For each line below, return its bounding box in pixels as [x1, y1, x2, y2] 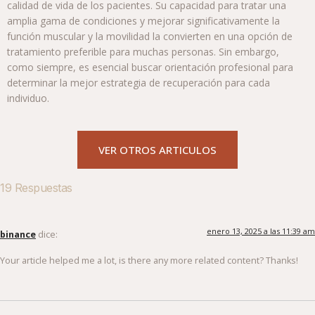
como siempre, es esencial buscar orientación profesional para [7, 60, 293, 75]
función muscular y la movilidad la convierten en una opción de [7, 30, 292, 44]
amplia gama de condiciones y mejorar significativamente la [7, 14, 280, 28]
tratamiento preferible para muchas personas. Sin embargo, [7, 45, 279, 59]
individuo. [7, 91, 49, 105]
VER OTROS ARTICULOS [98, 143, 217, 157]
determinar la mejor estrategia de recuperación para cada [7, 76, 270, 90]
